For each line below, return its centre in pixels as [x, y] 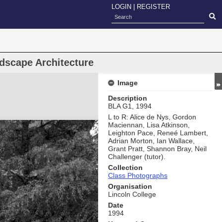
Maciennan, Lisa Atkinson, [149, 125]
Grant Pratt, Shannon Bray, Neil [157, 149]
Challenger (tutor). [137, 157]
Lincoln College [132, 194]
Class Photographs [138, 175]
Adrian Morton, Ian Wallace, [151, 141]
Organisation [130, 186]
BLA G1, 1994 [130, 106]
